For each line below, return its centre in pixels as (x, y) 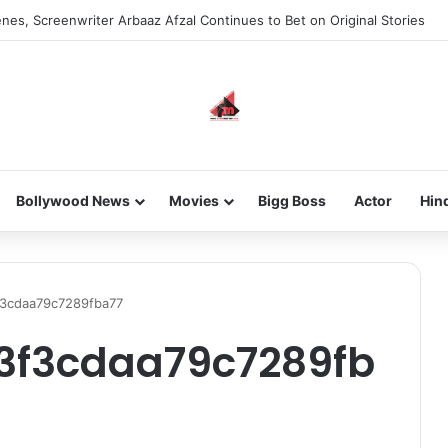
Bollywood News (72, 200)
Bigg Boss (291, 200)
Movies (193, 200)
